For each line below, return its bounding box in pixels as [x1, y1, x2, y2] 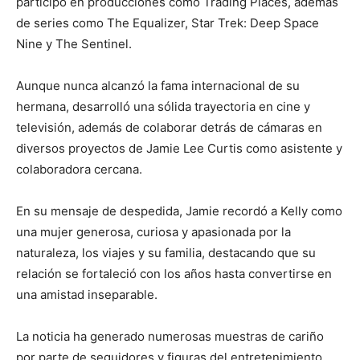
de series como [16, 14, 107, 31]
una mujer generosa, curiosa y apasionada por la [16, 223, 291, 239]
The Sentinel [55, 35, 129, 51]
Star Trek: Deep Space [191, 14, 319, 31]
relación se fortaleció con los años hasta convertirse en [16, 265, 332, 281]
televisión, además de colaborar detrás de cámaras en [16, 119, 322, 135]
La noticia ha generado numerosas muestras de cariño [16, 328, 324, 344]
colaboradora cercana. [16, 161, 142, 177]
